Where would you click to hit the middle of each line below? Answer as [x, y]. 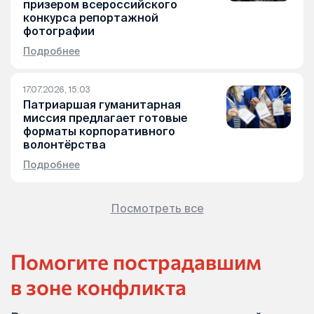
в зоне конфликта [98, 287]
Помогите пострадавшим [136, 261]
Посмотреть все [157, 209]
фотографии [59, 31]
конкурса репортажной [91, 18]
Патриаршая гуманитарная [102, 105]
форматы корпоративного [99, 131]
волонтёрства [64, 145]
